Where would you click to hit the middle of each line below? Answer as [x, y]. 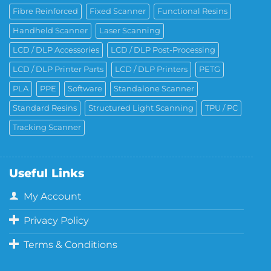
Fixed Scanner [118, 11]
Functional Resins [192, 11]
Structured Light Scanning [141, 108]
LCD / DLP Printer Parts [58, 69]
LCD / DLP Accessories [56, 50]
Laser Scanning [130, 30]
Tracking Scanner [47, 127]
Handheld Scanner [50, 30]
